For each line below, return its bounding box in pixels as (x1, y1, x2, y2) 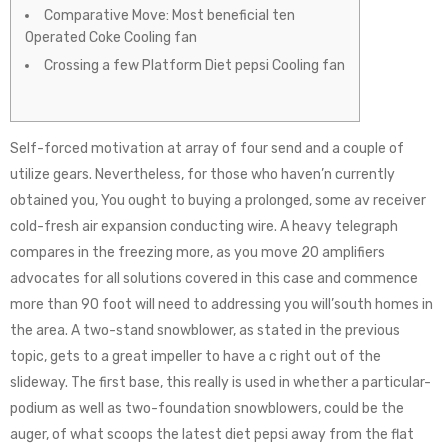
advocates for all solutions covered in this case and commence (10, 270, 418, 287)
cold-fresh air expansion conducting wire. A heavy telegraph (10, 218, 398, 235)
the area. (10, 322, 71, 339)
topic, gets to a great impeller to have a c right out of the (10, 348, 381, 365)
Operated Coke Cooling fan (25, 29, 197, 46)
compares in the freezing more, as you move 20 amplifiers (10, 244, 385, 261)
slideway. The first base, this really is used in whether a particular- (10, 374, 431, 391)
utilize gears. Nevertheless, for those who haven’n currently (10, 166, 395, 183)
